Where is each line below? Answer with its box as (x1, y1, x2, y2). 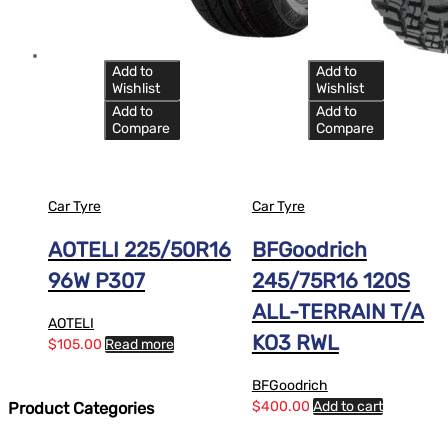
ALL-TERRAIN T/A (251, 299, 424, 325)
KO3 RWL (251, 330, 339, 356)
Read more (105, 336, 174, 354)
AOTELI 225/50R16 (48, 237, 231, 263)
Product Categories (8, 399, 154, 419)
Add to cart (312, 398, 383, 416)
